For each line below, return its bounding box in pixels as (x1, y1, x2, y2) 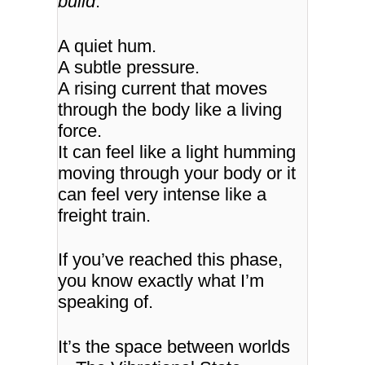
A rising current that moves (58, 77, 268, 99)
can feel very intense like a (58, 183, 267, 204)
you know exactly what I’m (58, 270, 265, 292)
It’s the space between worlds (58, 336, 291, 357)
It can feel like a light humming (58, 141, 297, 162)
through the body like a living (58, 99, 283, 120)
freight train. (58, 204, 152, 226)
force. (58, 120, 103, 141)
